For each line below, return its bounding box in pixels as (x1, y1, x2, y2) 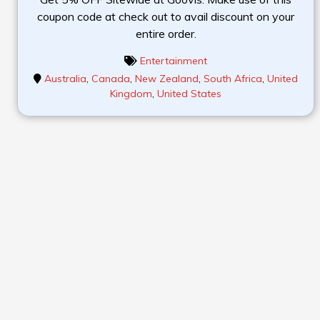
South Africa (204, 71, 262, 85)
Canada (91, 71, 130, 85)
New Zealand (135, 71, 199, 85)
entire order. (135, 26, 196, 41)
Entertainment (140, 54, 207, 67)
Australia (44, 71, 86, 85)
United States (157, 86, 221, 100)
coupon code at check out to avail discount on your (37, 9, 294, 24)
